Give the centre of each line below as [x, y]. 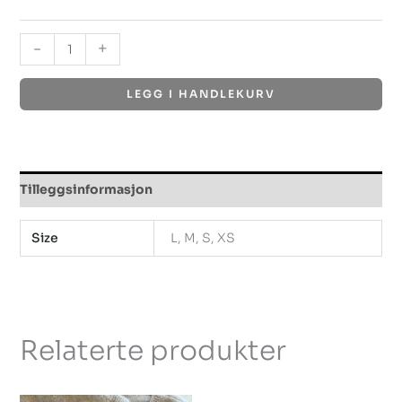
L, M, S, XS [203, 237]
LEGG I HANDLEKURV [201, 93]
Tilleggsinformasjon [86, 189]
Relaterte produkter [153, 351]
